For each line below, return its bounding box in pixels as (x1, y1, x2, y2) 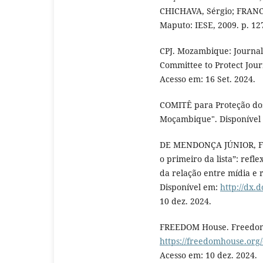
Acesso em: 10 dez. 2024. (160, 249, 257, 261)
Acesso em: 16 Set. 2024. (160, 73, 255, 85)
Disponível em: (160, 181, 220, 193)
